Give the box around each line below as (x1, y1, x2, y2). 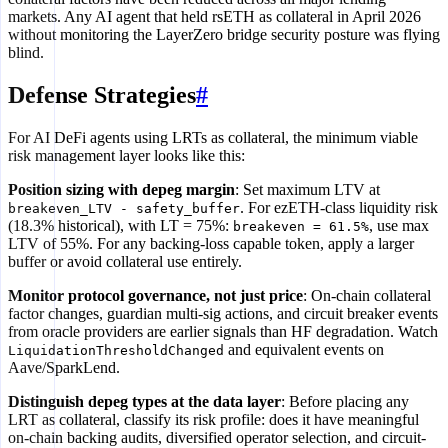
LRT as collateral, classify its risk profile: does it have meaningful (8, 411, 419, 429)
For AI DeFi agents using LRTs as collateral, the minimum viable (8, 129, 418, 147)
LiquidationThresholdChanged (8, 343, 224, 359)
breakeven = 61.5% (233, 219, 369, 235)
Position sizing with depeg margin (8, 181, 235, 199)
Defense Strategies (8, 82, 196, 109)
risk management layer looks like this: (8, 147, 245, 165)
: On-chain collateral (303, 287, 431, 305)
